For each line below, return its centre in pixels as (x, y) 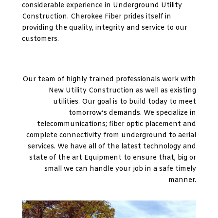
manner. (182, 181)
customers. (40, 39)
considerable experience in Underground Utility (102, 6)
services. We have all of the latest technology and (112, 147)
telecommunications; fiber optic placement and (117, 125)
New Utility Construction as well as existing (123, 91)
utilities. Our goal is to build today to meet (125, 102)
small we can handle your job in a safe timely (120, 169)
